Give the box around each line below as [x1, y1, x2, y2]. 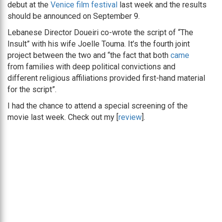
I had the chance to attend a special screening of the [7, 101, 188, 111]
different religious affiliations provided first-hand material [7, 73, 205, 83]
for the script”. [7, 85, 56, 95]
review [118, 112, 142, 122]
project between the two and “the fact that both [7, 51, 170, 60]
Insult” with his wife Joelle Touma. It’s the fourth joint [7, 39, 190, 49]
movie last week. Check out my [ [7, 112, 118, 122]
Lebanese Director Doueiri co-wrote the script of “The [7, 28, 193, 38]
